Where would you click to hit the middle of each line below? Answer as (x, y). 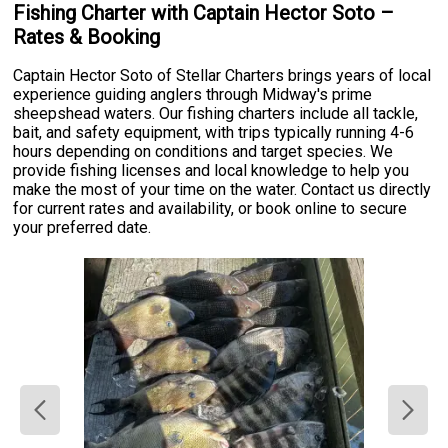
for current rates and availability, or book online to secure (210, 209)
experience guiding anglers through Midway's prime (193, 95)
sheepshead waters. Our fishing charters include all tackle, (216, 114)
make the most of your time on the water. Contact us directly (222, 190)
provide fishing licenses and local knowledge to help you (211, 171)
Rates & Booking (87, 37)
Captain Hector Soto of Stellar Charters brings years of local (222, 76)
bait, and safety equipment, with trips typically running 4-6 (214, 133)
